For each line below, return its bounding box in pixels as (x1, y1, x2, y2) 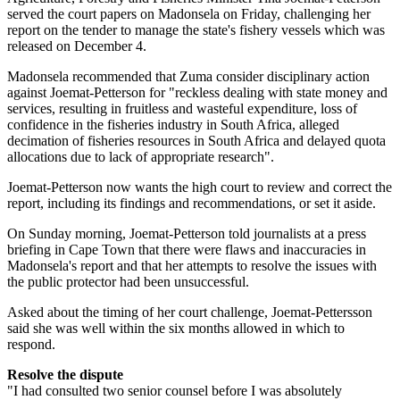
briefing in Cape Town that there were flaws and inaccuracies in (7, 241, 366, 257)
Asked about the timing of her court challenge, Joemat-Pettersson (7, 304, 372, 320)
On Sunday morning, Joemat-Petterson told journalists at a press (7, 225, 366, 241)
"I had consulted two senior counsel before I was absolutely (7, 382, 342, 398)
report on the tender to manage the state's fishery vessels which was (7, 21, 385, 37)
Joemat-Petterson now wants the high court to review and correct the (7, 179, 392, 195)
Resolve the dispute (7, 366, 123, 382)
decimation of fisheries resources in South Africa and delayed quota (7, 132, 386, 148)
